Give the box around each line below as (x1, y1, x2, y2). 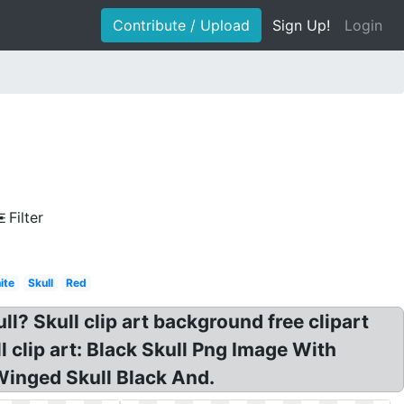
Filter (9, 208, 43, 226)
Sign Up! (272, 16, 330, 34)
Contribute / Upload (113, 16, 250, 34)
